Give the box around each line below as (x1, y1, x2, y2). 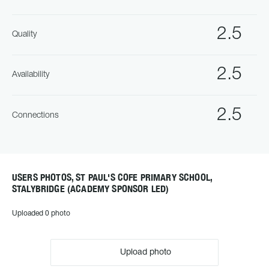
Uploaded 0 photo (12, 210, 70, 217)
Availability (12, 71, 49, 79)
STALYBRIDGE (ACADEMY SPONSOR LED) (12, 183, 169, 195)
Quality (12, 31, 37, 38)
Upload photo (118, 249, 171, 256)
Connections (12, 111, 59, 119)
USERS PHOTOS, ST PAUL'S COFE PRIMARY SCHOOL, (12, 172, 213, 183)
